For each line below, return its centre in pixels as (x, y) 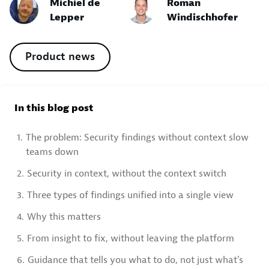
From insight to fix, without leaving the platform (131, 238)
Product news (60, 57)
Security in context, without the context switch (127, 174)
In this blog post (54, 108)
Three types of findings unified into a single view (130, 195)
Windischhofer (202, 17)
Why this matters (64, 217)
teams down (52, 152)
